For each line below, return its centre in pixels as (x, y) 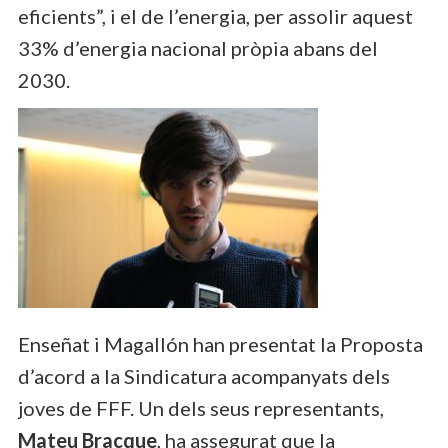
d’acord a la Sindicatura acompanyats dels (204, 375)
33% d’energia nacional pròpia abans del (198, 47)
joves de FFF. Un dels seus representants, (201, 407)
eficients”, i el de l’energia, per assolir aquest (215, 15)
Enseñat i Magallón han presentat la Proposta (220, 343)
